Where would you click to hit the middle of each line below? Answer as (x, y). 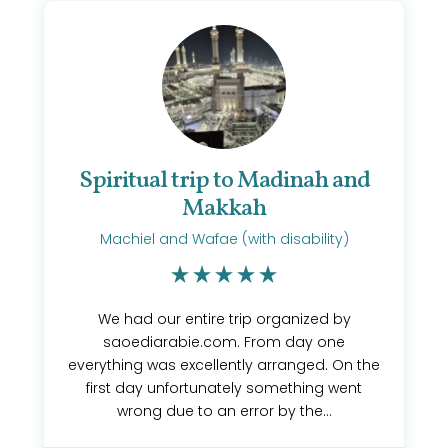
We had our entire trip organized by (224, 319)
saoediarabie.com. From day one (224, 342)
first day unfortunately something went (224, 388)
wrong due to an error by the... (224, 411)
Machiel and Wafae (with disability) (224, 239)
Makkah (224, 209)
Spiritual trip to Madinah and (224, 181)
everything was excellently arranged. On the (224, 365)
